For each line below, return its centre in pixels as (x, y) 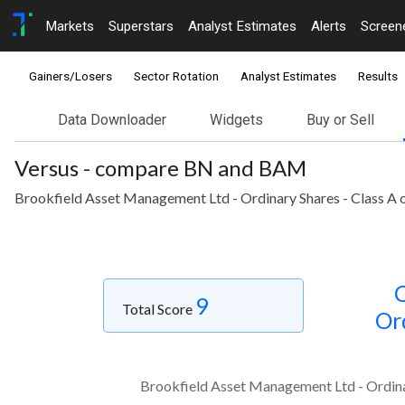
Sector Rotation (176, 76)
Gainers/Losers (71, 76)
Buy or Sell (340, 120)
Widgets (236, 120)
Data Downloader (112, 120)
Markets (70, 26)
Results (378, 76)
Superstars (141, 26)
